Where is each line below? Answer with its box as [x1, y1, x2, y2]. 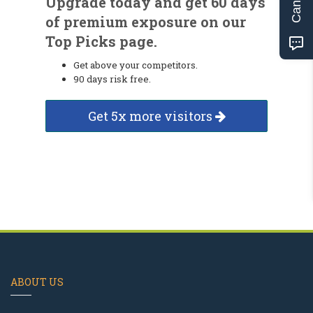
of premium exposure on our [45, 13, 246, 31]
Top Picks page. [45, 32, 157, 50]
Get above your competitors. [73, 59, 198, 71]
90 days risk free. [73, 73, 151, 85]
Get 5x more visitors [87, 108, 215, 124]
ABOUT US [10, 275, 64, 289]
